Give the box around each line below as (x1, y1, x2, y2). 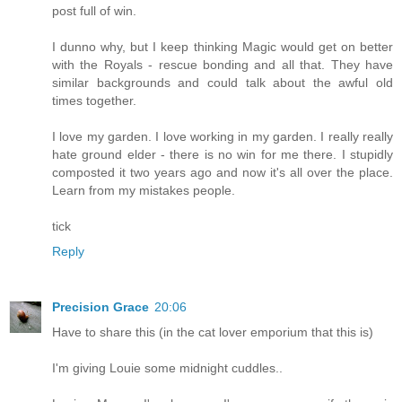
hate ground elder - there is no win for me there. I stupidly (52, 146, 393, 162)
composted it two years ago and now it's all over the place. (52, 164, 393, 179)
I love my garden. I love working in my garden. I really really (52, 128, 393, 144)
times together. (52, 92, 136, 108)
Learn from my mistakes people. (52, 182, 235, 197)
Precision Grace (52, 299, 149, 314)
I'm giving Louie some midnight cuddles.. (52, 360, 283, 375)
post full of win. (52, 3, 136, 18)
